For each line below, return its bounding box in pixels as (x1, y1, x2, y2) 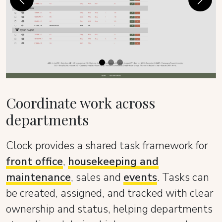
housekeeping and (68, 154, 159, 169)
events (123, 170, 157, 185)
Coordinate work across (6, 93, 155, 112)
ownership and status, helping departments (6, 202, 213, 217)
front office (6, 154, 63, 169)
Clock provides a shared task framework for (6, 138, 208, 154)
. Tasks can (157, 170, 209, 185)
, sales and (71, 170, 123, 185)
